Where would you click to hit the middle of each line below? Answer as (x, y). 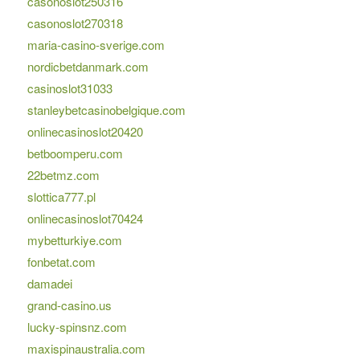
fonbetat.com (61, 262)
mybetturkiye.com (74, 240)
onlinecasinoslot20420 (85, 132)
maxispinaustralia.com (86, 349)
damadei (49, 284)
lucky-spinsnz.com (77, 327)
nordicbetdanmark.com (88, 67)
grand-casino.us (69, 305)
